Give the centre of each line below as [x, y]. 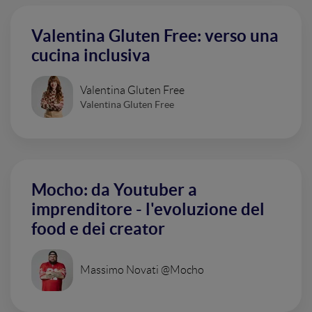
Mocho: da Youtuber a [114, 190]
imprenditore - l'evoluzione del [148, 209]
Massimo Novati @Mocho [142, 270]
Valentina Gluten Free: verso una [155, 36]
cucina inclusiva [91, 55]
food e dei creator [98, 229]
